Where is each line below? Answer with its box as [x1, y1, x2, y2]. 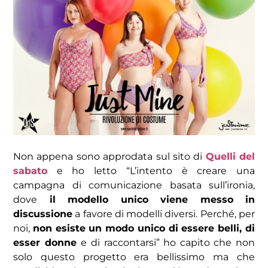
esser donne [13, 236, 81, 248]
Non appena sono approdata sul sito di [13, 150, 206, 162]
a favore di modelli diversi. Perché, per [72, 208, 255, 220]
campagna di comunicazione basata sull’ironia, [13, 179, 255, 191]
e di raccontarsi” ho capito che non [81, 236, 255, 248]
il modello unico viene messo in [37, 193, 255, 205]
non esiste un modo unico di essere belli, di [32, 222, 255, 234]
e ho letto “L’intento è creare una [47, 165, 255, 176]
